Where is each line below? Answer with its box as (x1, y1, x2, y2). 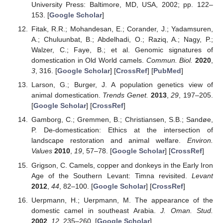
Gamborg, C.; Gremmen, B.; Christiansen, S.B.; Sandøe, (31, 115, 213, 124)
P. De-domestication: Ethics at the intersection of (31, 126, 213, 134)
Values (31, 147, 52, 155)
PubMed (153, 67, 181, 75)
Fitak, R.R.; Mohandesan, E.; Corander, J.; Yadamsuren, (31, 25, 213, 33)
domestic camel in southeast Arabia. (31, 206, 161, 215)
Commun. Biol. (146, 56, 193, 65)
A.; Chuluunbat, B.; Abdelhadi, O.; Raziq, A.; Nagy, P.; (31, 35, 213, 44)
